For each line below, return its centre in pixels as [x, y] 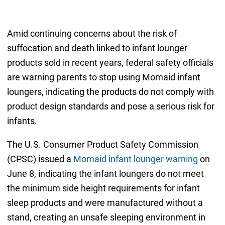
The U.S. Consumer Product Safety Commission [102, 145]
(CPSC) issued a [40, 159]
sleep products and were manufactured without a [105, 203]
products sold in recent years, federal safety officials [110, 63]
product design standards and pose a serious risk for [110, 106]
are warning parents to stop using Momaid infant [103, 77]
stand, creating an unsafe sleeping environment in [106, 217]
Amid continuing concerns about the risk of [92, 34]
